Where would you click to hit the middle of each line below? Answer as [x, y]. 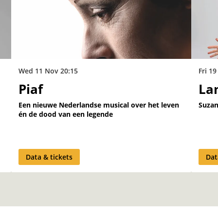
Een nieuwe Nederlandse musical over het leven [99, 105]
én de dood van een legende [66, 114]
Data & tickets [49, 157]
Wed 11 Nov [40, 71]
